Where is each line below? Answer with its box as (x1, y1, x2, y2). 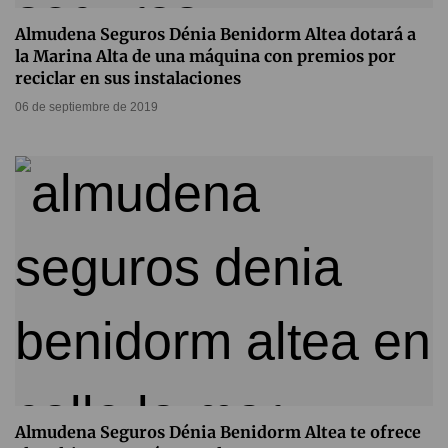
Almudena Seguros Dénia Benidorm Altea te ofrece (15, 422, 421, 443)
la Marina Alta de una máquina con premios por (15, 46, 396, 67)
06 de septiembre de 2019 (15, 100, 158, 115)
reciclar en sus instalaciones (15, 68, 241, 89)
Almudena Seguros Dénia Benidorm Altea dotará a (15, 24, 416, 45)
